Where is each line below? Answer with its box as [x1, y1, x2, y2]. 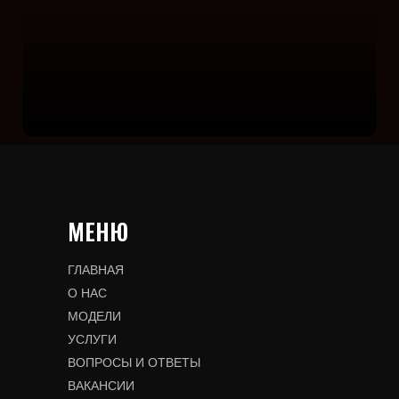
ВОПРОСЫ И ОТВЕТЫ [67, 354, 200, 370]
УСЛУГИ [67, 331, 117, 347]
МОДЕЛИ [67, 308, 121, 324]
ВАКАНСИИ [67, 378, 134, 394]
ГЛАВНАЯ [67, 262, 124, 278]
